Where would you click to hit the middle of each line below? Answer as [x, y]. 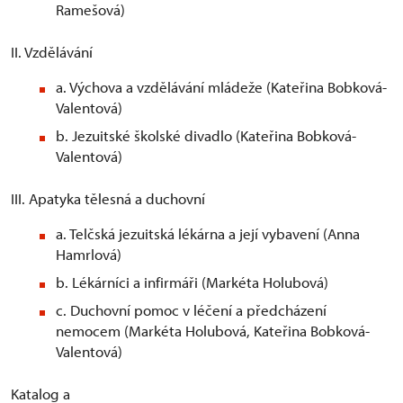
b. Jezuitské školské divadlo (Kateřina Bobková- [206, 136]
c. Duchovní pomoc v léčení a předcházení [191, 310]
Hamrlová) [89, 255]
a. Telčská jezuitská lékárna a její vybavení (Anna [208, 234]
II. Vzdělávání [52, 52]
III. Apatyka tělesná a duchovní [108, 199]
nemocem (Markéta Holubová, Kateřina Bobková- [213, 331]
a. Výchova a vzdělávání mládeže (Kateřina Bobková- [221, 87]
